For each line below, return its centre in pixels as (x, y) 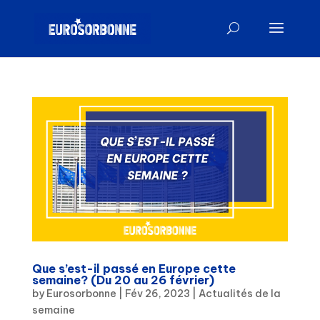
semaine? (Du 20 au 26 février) (123, 280)
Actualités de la (239, 293)
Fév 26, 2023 (157, 293)
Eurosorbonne (81, 293)
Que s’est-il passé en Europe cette (134, 268)
